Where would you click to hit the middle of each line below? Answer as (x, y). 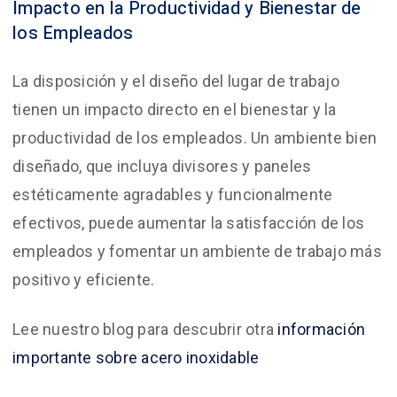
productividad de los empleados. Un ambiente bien (195, 137)
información (321, 329)
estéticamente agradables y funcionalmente (173, 194)
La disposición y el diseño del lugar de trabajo (176, 81)
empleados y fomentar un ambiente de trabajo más (197, 251)
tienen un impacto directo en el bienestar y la (175, 109)
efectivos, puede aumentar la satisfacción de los (188, 222)
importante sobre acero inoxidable (136, 357)
